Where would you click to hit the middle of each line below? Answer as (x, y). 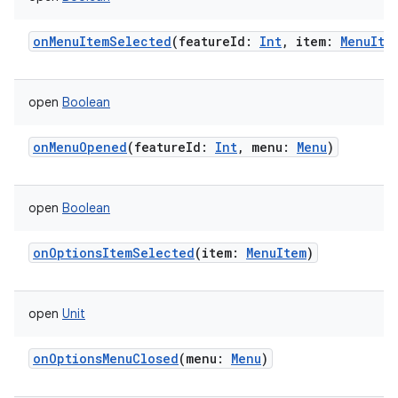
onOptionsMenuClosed (106, 358)
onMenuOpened (80, 147)
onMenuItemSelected (102, 41)
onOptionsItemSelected (114, 253)
